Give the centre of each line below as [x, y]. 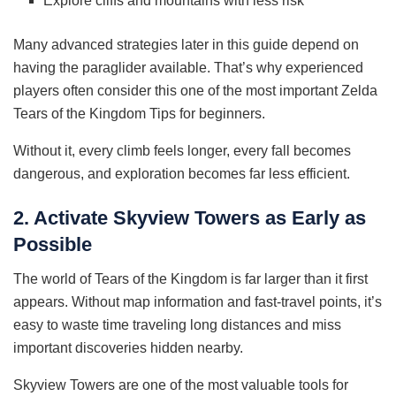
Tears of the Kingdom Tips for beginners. [139, 114]
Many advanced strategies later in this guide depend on [186, 45]
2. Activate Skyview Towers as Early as [190, 217]
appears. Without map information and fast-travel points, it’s [198, 301]
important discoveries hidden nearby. [128, 347]
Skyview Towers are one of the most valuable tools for [181, 385]
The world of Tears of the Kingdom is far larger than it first [190, 278]
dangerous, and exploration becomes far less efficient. [182, 174]
